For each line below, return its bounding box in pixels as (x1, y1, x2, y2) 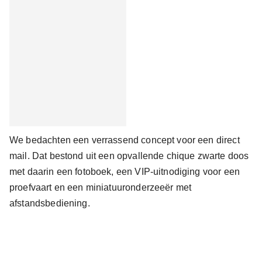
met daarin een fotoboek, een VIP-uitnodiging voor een (9, 167, 240, 177)
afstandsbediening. (9, 198, 90, 208)
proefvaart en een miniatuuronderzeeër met (9, 182, 192, 192)
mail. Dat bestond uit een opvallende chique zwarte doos (9, 151, 249, 161)
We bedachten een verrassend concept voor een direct (9, 135, 240, 145)
